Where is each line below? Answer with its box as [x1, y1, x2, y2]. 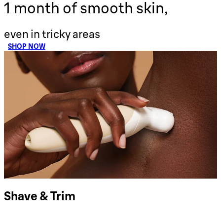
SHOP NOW [8, 42, 45, 51]
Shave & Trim [4, 188, 75, 204]
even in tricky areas [4, 27, 100, 41]
